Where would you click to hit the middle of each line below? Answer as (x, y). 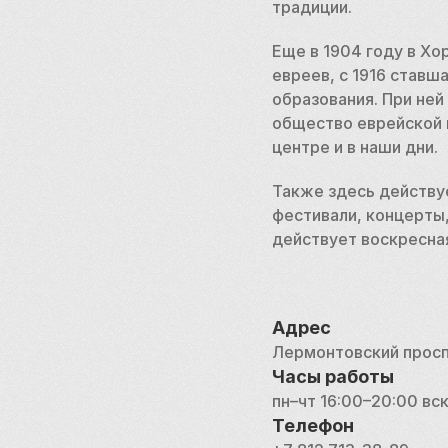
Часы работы (333, 376)
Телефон (313, 425)
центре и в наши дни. (355, 147)
